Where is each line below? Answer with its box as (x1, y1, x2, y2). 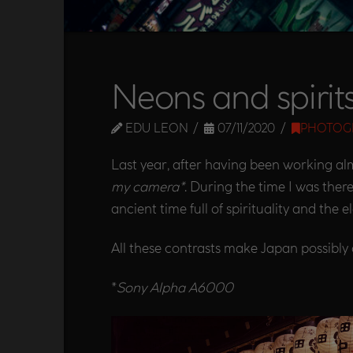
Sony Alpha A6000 (116, 278, 233, 295)
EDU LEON (121, 121, 188, 136)
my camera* (110, 177, 184, 195)
